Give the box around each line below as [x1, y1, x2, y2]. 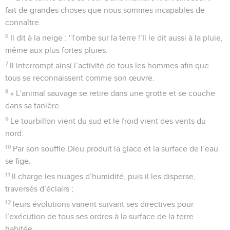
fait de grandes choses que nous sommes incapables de [5, 6, 205, 14]
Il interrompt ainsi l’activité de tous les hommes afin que [10, 61, 209, 70]
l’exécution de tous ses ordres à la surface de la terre [5, 212, 194, 221]
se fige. [5, 157, 31, 165]
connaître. [5, 18, 41, 27]
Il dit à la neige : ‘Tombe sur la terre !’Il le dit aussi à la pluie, [10, 33, 223, 42]
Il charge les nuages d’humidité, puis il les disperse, [12, 172, 196, 181]
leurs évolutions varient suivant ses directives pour [13, 200, 194, 208]
